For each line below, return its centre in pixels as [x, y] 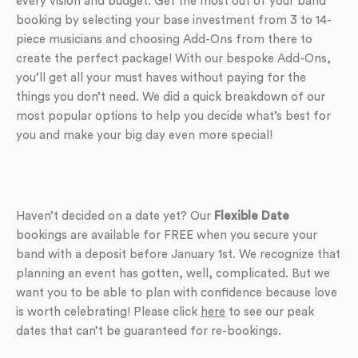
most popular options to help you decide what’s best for [173, 116]
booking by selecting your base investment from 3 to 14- [174, 20]
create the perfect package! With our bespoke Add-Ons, [173, 59]
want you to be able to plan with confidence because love [177, 293]
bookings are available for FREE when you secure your [167, 235]
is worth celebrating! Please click [108, 312]
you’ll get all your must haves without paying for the [161, 78]
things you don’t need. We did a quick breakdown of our [171, 97]
